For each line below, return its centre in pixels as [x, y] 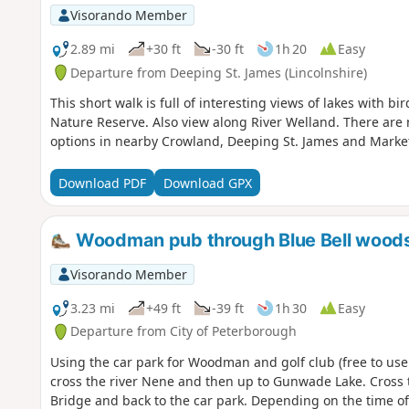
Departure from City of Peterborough [183, 331]
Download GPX [207, 183]
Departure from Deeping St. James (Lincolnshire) [218, 72]
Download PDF [102, 183]
